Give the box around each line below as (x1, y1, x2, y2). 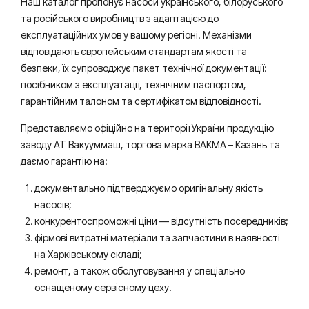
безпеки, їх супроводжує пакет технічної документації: (21, 62, 267, 74)
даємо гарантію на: (21, 155, 108, 167)
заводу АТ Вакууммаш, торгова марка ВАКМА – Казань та (21, 139, 280, 150)
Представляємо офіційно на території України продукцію (21, 122, 274, 134)
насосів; (34, 199, 72, 210)
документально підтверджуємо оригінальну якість (34, 182, 263, 194)
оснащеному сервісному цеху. (34, 281, 172, 293)
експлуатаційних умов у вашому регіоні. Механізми (21, 29, 252, 41)
